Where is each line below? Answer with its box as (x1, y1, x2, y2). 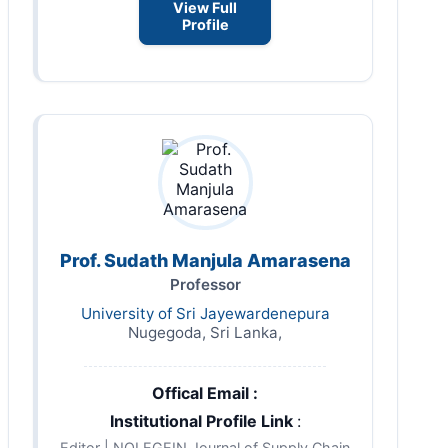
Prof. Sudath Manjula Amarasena (59, 249, 351, 271)
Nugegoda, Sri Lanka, (128, 322, 282, 342)
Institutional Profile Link (109, 410, 297, 431)
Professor (169, 274, 241, 294)
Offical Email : (152, 382, 258, 403)
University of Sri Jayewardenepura (80, 303, 330, 323)
